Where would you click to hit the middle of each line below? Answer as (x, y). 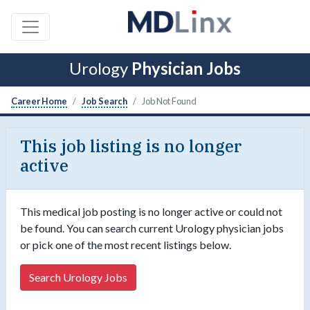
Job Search (104, 101)
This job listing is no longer (131, 146)
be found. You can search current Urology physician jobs (152, 228)
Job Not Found (169, 101)
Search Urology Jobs (78, 277)
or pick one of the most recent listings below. (126, 245)
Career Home (39, 101)
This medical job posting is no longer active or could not (151, 212)
